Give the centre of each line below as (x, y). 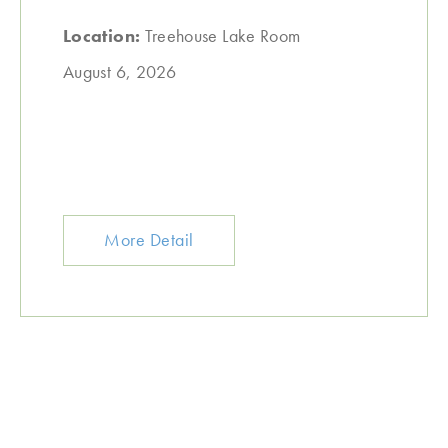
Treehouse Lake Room (222, 35)
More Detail (149, 239)
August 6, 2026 (120, 71)
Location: (104, 35)
